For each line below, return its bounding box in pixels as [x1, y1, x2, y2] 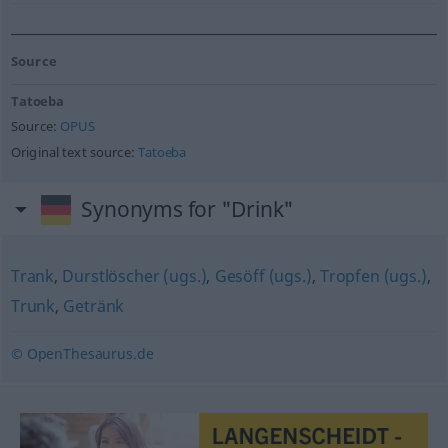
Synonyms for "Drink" [81, 195, 295, 223]
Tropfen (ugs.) [319, 265, 427, 287]
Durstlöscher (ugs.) [62, 265, 207, 287]
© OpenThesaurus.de [10, 344, 154, 363]
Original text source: [10, 144, 139, 161]
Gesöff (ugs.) [214, 265, 312, 287]
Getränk [63, 295, 125, 317]
